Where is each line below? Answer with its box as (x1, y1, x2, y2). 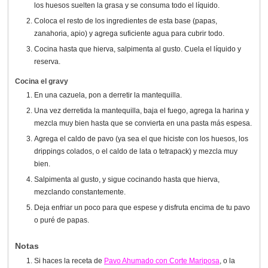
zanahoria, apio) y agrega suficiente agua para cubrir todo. (34, 29, 224, 38)
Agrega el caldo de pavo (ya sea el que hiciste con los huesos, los (34, 135, 248, 144)
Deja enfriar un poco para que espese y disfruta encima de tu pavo (34, 203, 250, 212)
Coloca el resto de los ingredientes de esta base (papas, (34, 16, 217, 25)
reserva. (34, 57, 60, 66)
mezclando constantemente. (34, 188, 126, 197)
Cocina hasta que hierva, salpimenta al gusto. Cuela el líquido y (34, 44, 241, 53)
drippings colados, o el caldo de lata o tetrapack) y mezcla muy (34, 147, 237, 156)
